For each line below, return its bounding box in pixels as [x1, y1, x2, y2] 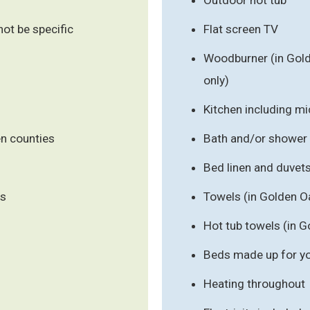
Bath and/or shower [203, 131, 307, 145]
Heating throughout [203, 276, 305, 291]
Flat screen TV [203, 21, 278, 36]
